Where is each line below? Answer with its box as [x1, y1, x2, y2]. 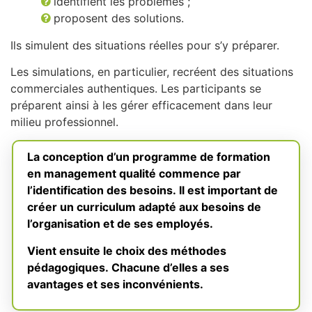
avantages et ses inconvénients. [27, 276, 203, 291]
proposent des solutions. [54, 11, 185, 26]
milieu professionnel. [10, 115, 118, 130]
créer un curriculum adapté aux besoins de [27, 200, 261, 214]
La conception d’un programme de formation [27, 150, 270, 164]
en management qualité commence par [27, 166, 241, 181]
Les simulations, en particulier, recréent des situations [10, 65, 293, 79]
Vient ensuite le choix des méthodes [27, 243, 226, 258]
